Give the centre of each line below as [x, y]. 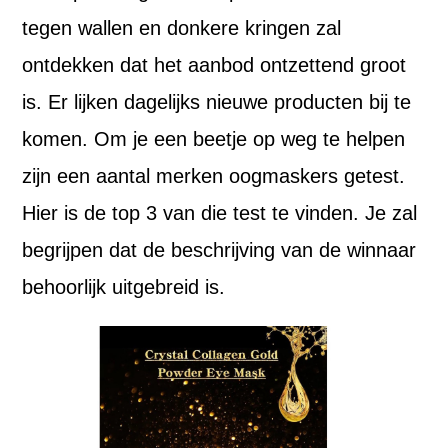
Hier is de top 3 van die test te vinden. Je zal [220, 213]
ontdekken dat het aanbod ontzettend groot [214, 65]
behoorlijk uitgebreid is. [124, 287]
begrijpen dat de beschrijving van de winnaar [219, 250]
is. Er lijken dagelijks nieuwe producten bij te [217, 102]
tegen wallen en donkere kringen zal [182, 28]
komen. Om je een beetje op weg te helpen [214, 139]
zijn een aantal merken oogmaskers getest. [214, 176]
